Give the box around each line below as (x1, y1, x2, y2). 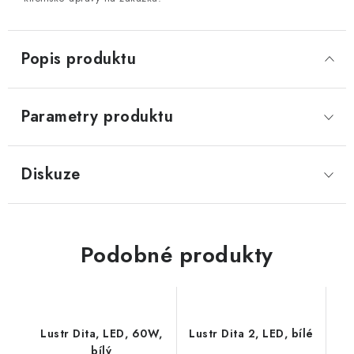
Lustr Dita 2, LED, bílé (189, 326, 314, 342)
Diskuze (21, 163, 81, 186)
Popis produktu (21, 47, 136, 71)
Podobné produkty (80, 239, 273, 272)
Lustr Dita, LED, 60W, (40, 326, 163, 342)
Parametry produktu (21, 105, 173, 129)
